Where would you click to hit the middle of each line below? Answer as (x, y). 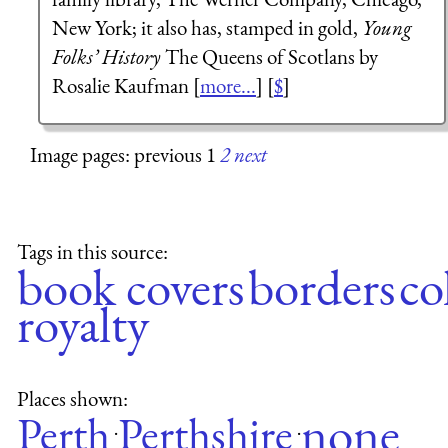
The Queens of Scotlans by (269, 57)
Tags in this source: (92, 251)
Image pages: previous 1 (125, 154)
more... (227, 86)
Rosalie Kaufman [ (125, 86)
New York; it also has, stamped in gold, (206, 28)
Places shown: (72, 398)
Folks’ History (106, 57)
